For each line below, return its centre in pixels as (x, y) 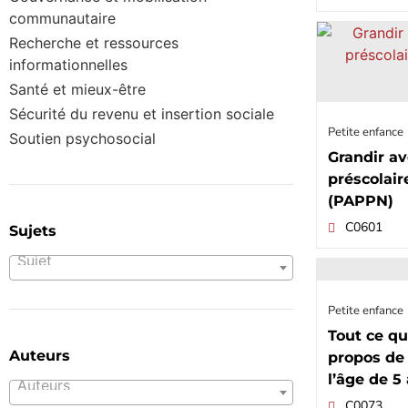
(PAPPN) (361, 201)
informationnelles (68, 65)
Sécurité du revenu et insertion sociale (142, 114)
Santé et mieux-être (77, 90)
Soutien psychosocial (82, 139)
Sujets (33, 231)
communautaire (62, 19)
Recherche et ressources (94, 43)
